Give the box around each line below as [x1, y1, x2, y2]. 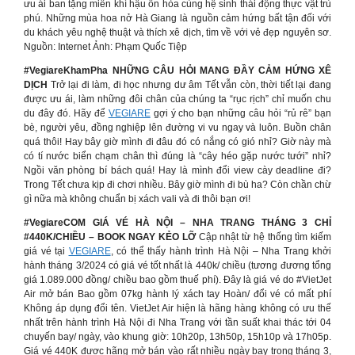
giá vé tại [24, 246, 69, 257]
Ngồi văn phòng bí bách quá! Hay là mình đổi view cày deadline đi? [24, 165, 331, 176]
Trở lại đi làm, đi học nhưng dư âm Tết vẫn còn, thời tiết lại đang [48, 79, 331, 90]
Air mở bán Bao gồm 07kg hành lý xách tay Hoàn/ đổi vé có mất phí [24, 288, 331, 300]
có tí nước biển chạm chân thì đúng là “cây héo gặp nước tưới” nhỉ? [24, 151, 331, 162]
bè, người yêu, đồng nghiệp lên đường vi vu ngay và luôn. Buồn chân [24, 122, 331, 133]
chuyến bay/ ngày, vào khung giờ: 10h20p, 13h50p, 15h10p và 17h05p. [24, 331, 331, 342]
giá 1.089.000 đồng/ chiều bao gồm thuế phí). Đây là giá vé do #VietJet [24, 274, 331, 285]
